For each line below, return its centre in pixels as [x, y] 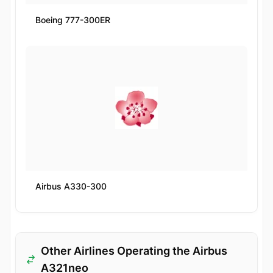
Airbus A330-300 [71, 186]
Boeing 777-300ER [73, 19]
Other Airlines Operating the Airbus [134, 250]
